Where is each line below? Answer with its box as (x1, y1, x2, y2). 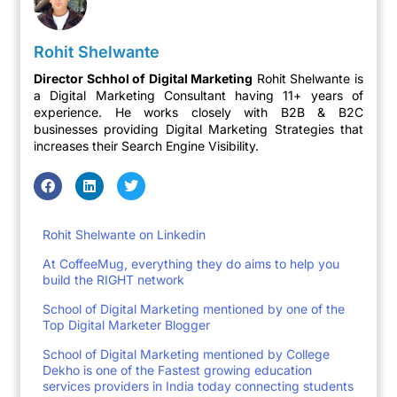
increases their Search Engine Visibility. (34, 138, 259, 154)
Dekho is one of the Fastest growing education (43, 362, 312, 378)
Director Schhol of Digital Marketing (34, 71, 253, 87)
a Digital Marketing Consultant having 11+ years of (34, 88, 363, 104)
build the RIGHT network (43, 272, 184, 288)
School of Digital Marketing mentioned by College (43, 346, 330, 362)
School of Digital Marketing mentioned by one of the (43, 301, 345, 317)
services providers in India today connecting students (43, 378, 354, 394)
